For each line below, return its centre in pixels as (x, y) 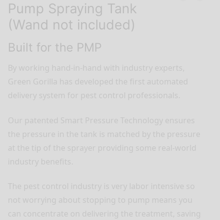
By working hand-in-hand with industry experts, (96, 68)
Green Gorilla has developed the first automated (98, 82)
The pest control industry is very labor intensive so (101, 186)
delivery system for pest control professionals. (94, 96)
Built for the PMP (55, 48)
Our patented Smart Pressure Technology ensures (101, 120)
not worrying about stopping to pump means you (100, 200)
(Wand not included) (72, 25)
